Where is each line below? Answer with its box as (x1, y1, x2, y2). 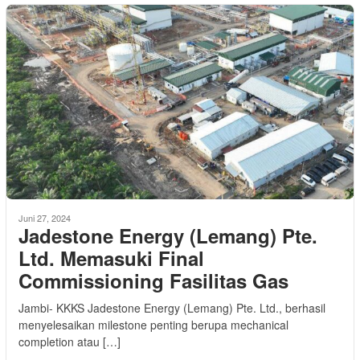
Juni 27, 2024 (18, 211, 71, 224)
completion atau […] (18, 333, 121, 350)
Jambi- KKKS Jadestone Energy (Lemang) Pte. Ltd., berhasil (18, 299, 325, 316)
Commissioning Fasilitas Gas (18, 266, 288, 294)
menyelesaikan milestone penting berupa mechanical (18, 316, 288, 333)
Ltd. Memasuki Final (18, 243, 204, 272)
